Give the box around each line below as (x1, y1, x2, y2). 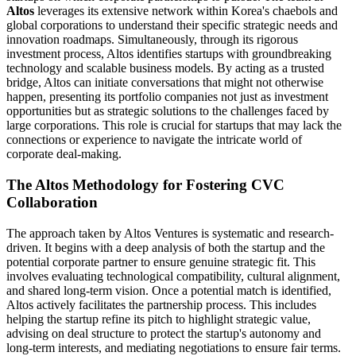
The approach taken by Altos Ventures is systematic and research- (6, 226, 334, 240)
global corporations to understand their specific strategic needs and (6, 18, 338, 33)
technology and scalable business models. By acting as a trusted (6, 61, 324, 75)
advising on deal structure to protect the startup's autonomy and (6, 326, 321, 340)
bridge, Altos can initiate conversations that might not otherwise (6, 75, 323, 90)
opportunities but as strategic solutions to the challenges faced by (6, 104, 329, 118)
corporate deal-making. (6, 147, 122, 161)
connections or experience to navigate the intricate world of (6, 133, 302, 147)
